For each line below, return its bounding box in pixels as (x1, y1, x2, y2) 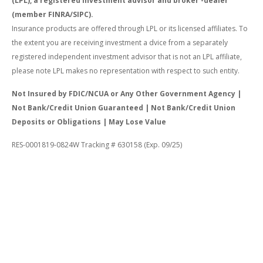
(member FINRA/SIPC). (12, 9, 93, 20)
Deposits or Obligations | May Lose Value (12, 117, 166, 127)
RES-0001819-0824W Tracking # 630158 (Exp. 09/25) (12, 140, 182, 150)
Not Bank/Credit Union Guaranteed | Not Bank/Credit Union (12, 103, 235, 113)
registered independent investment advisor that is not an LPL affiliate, (12, 52, 242, 62)
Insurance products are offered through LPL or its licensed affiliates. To (12, 23, 248, 34)
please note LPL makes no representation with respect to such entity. (12, 66, 240, 76)
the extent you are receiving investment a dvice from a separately (12, 38, 228, 48)
